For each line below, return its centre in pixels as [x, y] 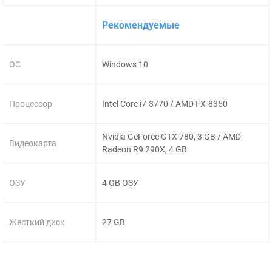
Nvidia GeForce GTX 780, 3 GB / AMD [172, 137]
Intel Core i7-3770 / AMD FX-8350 [165, 104]
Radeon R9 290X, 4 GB [145, 150]
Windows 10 [125, 64]
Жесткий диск [37, 222]
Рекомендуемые [141, 25]
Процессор [31, 104]
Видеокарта [33, 143]
